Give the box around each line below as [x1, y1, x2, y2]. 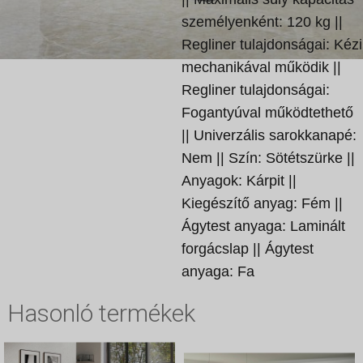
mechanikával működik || [181, 59, 341, 75]
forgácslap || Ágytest [181, 241, 314, 257]
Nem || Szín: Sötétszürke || [181, 150, 355, 166]
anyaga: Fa [181, 263, 254, 280]
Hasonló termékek [6, 299, 195, 327]
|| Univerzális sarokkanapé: [181, 127, 357, 143]
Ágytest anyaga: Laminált [181, 218, 345, 234]
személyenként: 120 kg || [181, 14, 343, 30]
